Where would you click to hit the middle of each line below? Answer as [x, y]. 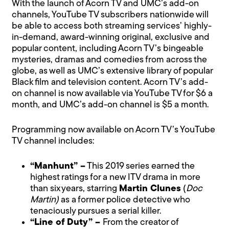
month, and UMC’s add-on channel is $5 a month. [111, 105]
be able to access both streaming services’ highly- [112, 26]
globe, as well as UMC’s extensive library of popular [112, 71]
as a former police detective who [126, 200]
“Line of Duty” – [67, 222]
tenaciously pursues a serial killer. [96, 211]
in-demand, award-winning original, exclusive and [111, 37]
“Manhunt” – [58, 166]
